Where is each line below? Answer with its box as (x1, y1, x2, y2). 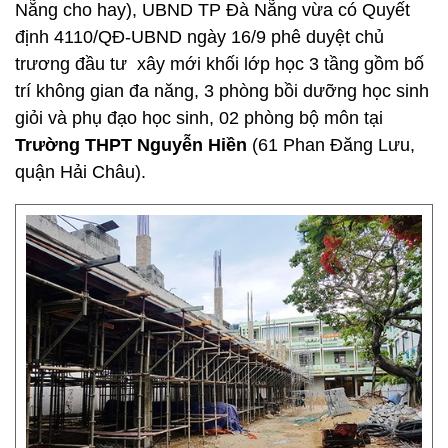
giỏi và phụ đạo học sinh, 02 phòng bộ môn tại (15, 108, 383, 128)
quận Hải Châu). (15, 162, 146, 182)
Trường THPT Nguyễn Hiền (15, 135, 247, 155)
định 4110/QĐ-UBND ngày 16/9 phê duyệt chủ (15, 27, 384, 47)
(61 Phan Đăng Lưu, (247, 135, 415, 155)
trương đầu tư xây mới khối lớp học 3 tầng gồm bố (15, 54, 424, 74)
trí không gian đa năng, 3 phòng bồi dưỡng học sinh (15, 81, 429, 101)
